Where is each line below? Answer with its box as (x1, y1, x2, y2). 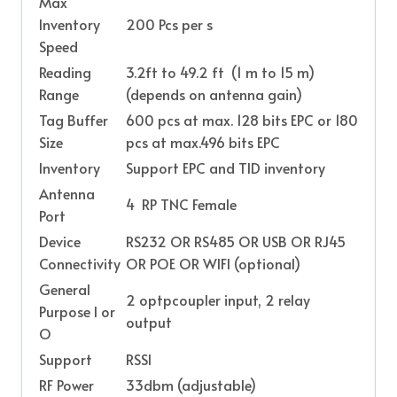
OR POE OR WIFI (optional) (126, 253, 300, 273)
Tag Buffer (39, 109, 108, 129)
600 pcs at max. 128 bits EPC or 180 (126, 109, 358, 129)
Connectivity (39, 253, 121, 273)
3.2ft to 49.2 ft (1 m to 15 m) (126, 61, 315, 82)
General (39, 278, 90, 299)
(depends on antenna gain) (126, 83, 302, 104)
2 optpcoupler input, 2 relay (126, 289, 310, 309)
